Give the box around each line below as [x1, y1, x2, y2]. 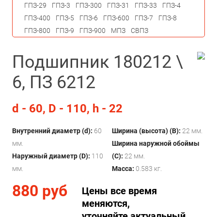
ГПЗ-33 [135, 1, 157, 9]
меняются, [82, 198, 130, 209]
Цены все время [82, 185, 157, 197]
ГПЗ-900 [79, 27, 106, 34]
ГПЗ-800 [24, 27, 50, 34]
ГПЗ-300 [76, 1, 102, 9]
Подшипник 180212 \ [12, 52, 183, 72]
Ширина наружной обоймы [112, 139, 200, 147]
